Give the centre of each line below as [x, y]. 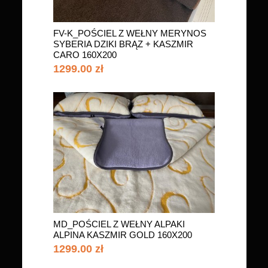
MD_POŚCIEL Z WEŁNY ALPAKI [119, 224]
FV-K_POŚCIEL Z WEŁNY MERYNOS [130, 33]
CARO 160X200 [85, 55]
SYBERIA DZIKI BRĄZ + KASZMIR [123, 44]
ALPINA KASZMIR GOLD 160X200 [123, 235]
